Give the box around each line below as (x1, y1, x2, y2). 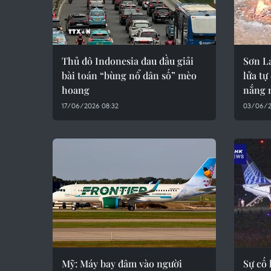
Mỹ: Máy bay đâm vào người (62, 257, 182, 270)
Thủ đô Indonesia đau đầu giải (62, 54, 194, 67)
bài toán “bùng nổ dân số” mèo (62, 69, 197, 82)
